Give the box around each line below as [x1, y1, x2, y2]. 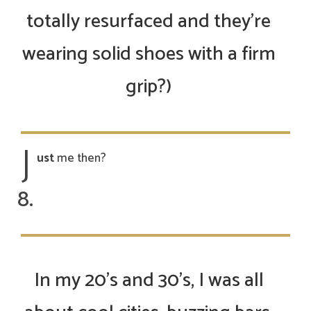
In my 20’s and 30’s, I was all [33, 264, 264, 297]
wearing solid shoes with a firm [22, 38, 276, 71]
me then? [54, 149, 106, 169]
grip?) [126, 71, 171, 103]
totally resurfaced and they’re [26, 6, 271, 38]
